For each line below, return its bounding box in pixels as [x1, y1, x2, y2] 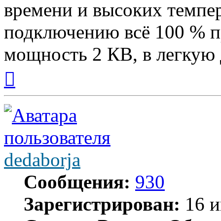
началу [15, 82, 37, 91]
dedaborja [4, 148, 80, 170]
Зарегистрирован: [24, 193, 180, 215]
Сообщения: [24, 171, 130, 192]
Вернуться [15, 64, 50, 73]
